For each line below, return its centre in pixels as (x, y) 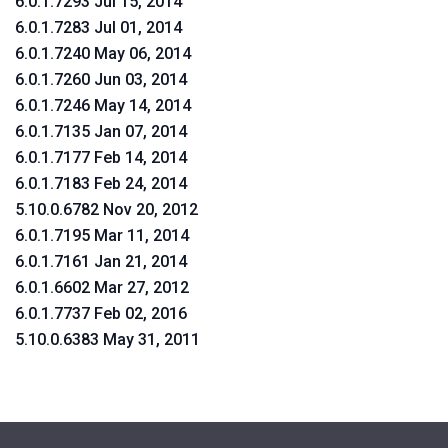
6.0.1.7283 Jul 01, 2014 (98, 27)
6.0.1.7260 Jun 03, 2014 (101, 79)
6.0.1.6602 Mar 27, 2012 (102, 287)
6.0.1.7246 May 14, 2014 (103, 105)
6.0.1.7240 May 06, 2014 (103, 53)
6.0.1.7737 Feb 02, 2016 (101, 313)
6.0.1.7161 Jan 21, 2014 (101, 261)
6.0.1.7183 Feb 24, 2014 (101, 183)
